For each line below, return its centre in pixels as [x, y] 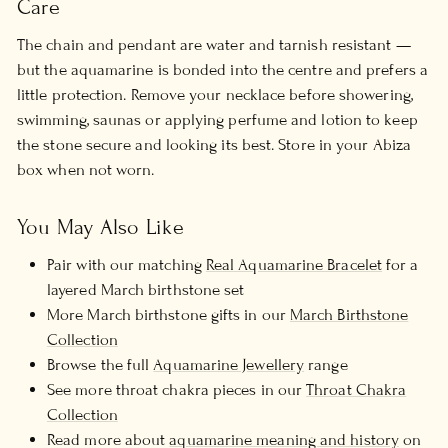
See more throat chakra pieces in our [177, 389]
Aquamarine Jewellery [229, 364]
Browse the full [100, 364]
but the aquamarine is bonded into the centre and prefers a [222, 69]
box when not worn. [86, 169]
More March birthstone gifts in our [168, 314]
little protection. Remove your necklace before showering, [215, 94]
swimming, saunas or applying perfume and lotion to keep [217, 119]
